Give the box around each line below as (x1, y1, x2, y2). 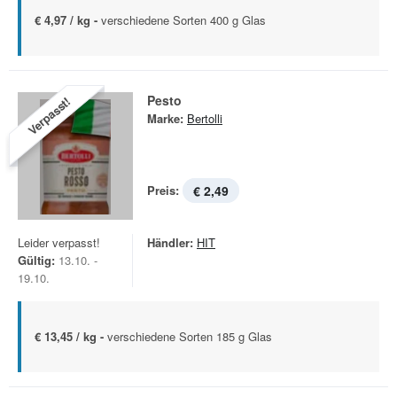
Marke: (147, 110, 183, 127)
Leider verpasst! (18, 234, 100, 251)
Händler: (147, 234, 193, 251)
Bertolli (187, 110, 222, 127)
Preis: (147, 182, 179, 198)
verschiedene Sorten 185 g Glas (107, 328, 272, 345)
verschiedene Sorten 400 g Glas (101, 12, 266, 28)
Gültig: (18, 252, 55, 269)
